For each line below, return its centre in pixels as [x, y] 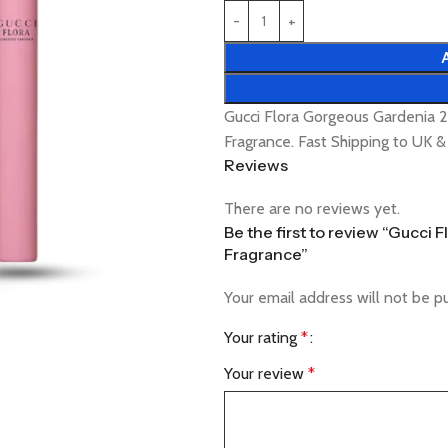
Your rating [262, 337]
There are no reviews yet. [312, 208]
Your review [266, 373]
